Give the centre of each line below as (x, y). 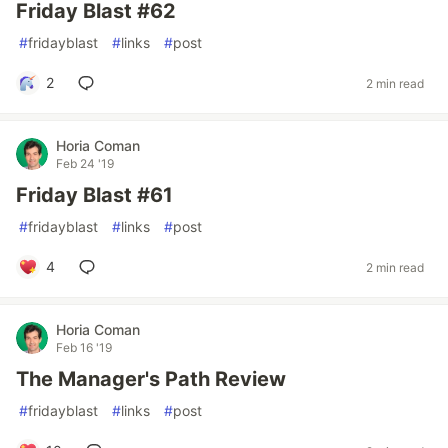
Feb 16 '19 (84, 347)
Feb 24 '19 (85, 163)
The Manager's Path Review (151, 379)
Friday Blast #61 (94, 195)
